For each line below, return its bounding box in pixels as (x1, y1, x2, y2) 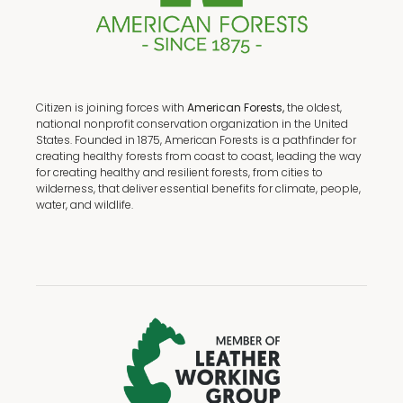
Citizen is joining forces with (36, 100, 187, 115)
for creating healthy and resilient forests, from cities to (36, 165, 323, 180)
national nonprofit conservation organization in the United (36, 116, 348, 131)
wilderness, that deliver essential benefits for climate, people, (36, 181, 361, 196)
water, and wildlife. (36, 197, 133, 212)
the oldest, (284, 100, 342, 115)
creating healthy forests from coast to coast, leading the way (36, 148, 362, 164)
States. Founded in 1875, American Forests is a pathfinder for (36, 132, 356, 148)
